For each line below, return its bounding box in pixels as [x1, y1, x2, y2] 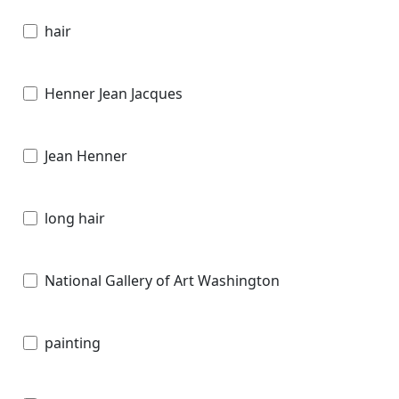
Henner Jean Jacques [45, 83, 183, 103]
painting [45, 332, 101, 353]
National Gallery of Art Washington [45, 270, 280, 290]
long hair [45, 208, 105, 228]
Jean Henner [45, 145, 127, 166]
